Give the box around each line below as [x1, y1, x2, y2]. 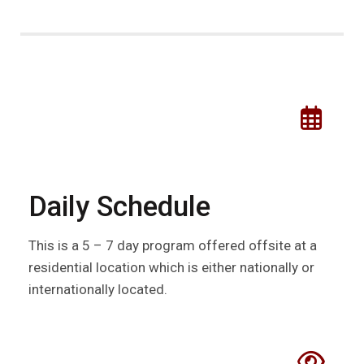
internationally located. [28, 281, 167, 298]
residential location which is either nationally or [28, 259, 314, 276]
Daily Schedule [28, 190, 210, 224]
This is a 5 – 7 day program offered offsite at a [28, 237, 317, 254]
